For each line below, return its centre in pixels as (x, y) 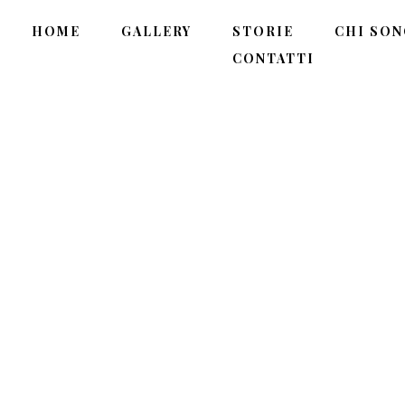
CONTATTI (273, 58)
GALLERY (156, 31)
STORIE (263, 31)
